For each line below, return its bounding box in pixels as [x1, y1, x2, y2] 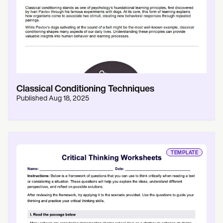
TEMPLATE [171, 150, 198, 156]
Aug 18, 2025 [49, 95, 89, 103]
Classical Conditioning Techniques [16, 85, 154, 94]
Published [16, 95, 49, 103]
